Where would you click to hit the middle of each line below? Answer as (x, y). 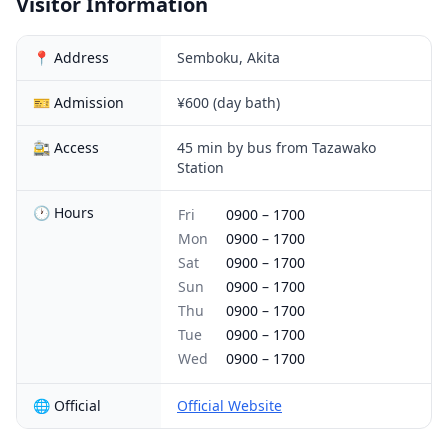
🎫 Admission (78, 102)
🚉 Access (66, 147)
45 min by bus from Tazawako (276, 147)
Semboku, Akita (228, 57)
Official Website (229, 405)
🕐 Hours (63, 212)
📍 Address (71, 57)
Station (200, 167)
